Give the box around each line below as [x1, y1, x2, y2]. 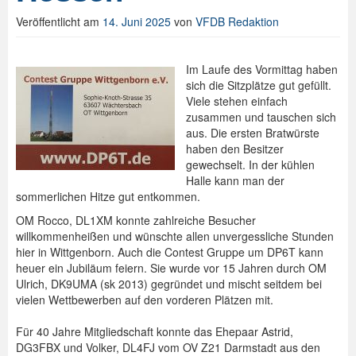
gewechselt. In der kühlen [186, 157, 315, 173]
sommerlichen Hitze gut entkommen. [16, 188, 200, 205]
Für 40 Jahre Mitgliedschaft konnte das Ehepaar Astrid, [16, 323, 293, 340]
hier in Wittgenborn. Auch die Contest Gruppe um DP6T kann [16, 244, 323, 261]
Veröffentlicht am [16, 14, 103, 30]
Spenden [44, 15, 93, 32]
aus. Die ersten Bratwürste [186, 125, 319, 141]
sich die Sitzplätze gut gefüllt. [186, 77, 331, 94]
